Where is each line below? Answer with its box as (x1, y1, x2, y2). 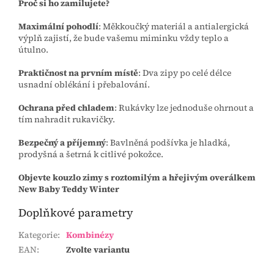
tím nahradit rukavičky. (18, 113, 115, 125)
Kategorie (18, 228, 57, 241)
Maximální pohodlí (18, 20, 98, 32)
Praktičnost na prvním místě (18, 66, 138, 79)
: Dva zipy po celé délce (138, 66, 231, 79)
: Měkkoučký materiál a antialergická (98, 20, 249, 32)
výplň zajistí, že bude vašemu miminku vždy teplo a (18, 31, 229, 44)
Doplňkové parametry (18, 204, 133, 220)
